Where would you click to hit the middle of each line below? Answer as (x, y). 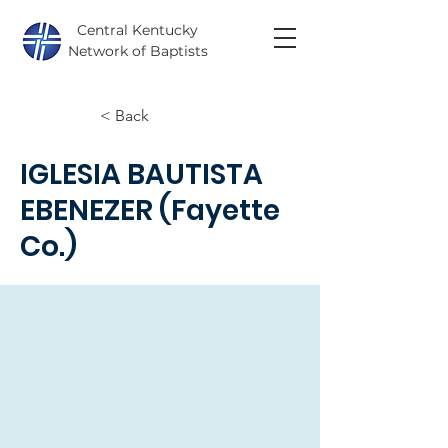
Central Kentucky (137, 30)
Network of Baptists (137, 51)
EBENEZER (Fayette (150, 210)
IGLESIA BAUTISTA (141, 174)
